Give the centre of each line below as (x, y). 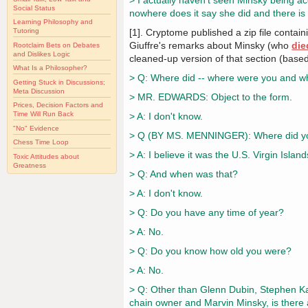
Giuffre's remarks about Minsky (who (211, 46)
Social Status (34, 8)
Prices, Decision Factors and (58, 105)
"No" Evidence (36, 128)
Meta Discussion (39, 91)
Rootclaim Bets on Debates (56, 45)
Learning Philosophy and (53, 22)
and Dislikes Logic (42, 54)
